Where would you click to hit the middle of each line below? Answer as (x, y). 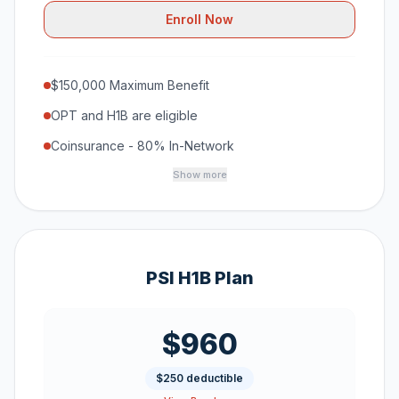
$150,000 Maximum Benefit (130, 85)
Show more (199, 175)
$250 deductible (199, 378)
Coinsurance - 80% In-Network (142, 146)
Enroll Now (199, 19)
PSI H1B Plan (199, 278)
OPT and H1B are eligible (124, 115)
